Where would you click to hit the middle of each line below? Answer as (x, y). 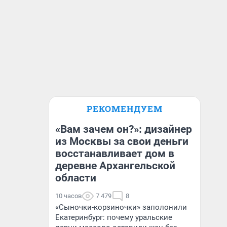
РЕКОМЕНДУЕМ (125, 109)
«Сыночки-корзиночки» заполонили (121, 207)
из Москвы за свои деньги (122, 141)
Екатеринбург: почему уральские (114, 217)
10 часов (68, 196)
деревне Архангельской (115, 166)
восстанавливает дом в (115, 154)
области (76, 178)
